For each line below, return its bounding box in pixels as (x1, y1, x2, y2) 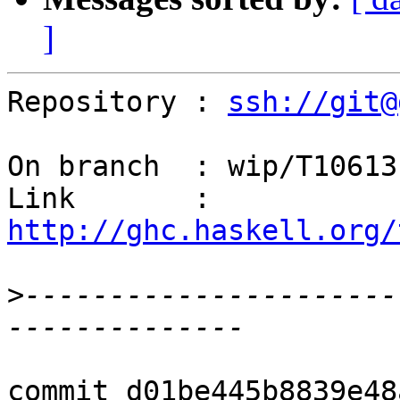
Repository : (7, 86, 228, 119)
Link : (211, 182, 228, 215)
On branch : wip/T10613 (7, 150, 397, 183)
